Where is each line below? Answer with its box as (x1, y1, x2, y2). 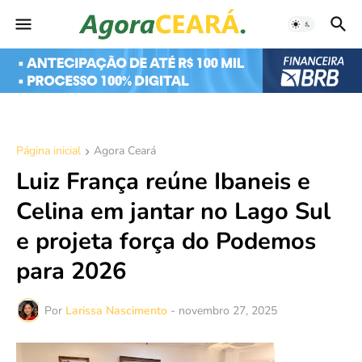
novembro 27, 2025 (179, 302, 277, 318)
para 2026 (16, 255, 126, 288)
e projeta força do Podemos (16, 225, 316, 258)
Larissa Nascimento (65, 302, 167, 318)
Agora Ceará (94, 143, 156, 159)
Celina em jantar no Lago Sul (16, 196, 330, 228)
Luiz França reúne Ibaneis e (16, 166, 310, 198)
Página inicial (16, 143, 81, 159)
